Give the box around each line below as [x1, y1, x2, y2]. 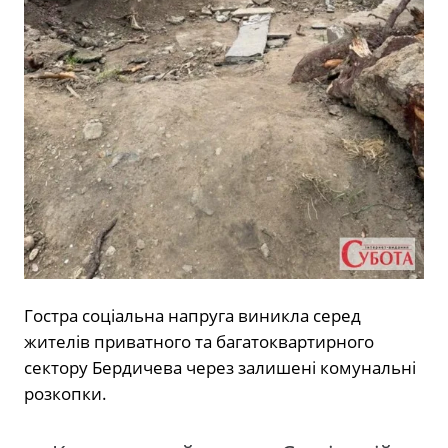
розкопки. [24, 381, 107, 405]
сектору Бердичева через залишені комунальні [24, 355, 416, 379]
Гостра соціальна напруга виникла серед [24, 303, 361, 327]
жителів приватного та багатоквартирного [24, 329, 374, 353]
